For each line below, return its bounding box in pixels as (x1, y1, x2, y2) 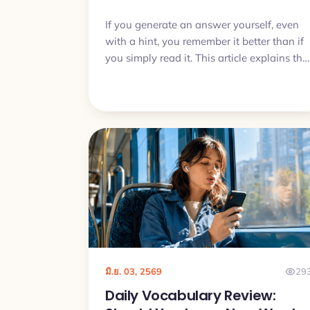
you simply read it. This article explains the (105, 51, 308, 64)
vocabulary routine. (105, 84, 197, 98)
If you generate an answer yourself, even (105, 17, 299, 31)
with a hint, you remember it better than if (105, 34, 304, 48)
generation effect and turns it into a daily (105, 67, 300, 81)
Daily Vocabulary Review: (105, 285, 276, 305)
